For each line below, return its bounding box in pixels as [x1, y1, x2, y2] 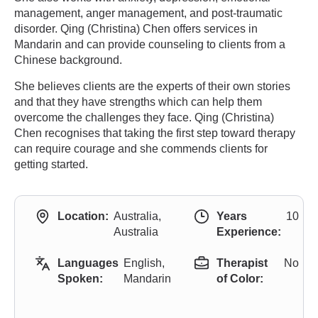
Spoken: [57, 273, 103, 285]
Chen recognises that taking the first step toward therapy [14, 127, 295, 139]
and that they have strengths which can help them [14, 96, 262, 108]
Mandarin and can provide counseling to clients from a [14, 38, 285, 50]
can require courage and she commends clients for [14, 143, 268, 155]
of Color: [216, 273, 263, 285]
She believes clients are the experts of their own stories [14, 80, 290, 92]
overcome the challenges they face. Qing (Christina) [14, 111, 274, 124]
